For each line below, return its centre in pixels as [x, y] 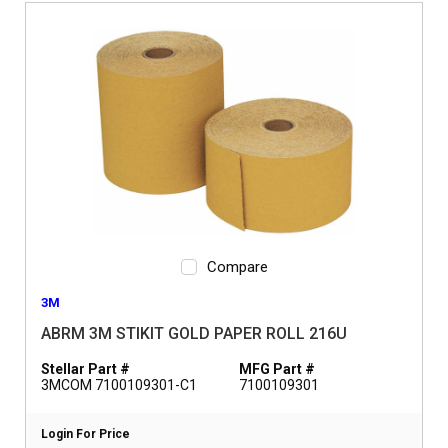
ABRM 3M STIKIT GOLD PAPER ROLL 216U [194, 333]
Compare [237, 267]
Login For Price [85, 434]
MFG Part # [277, 369]
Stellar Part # [85, 369]
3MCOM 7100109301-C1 [119, 385]
